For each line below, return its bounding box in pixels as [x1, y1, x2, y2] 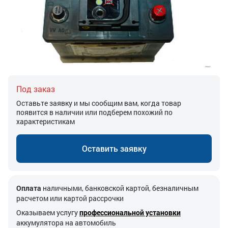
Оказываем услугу [16, 207, 79, 217]
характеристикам [16, 116, 75, 126]
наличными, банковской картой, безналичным [41, 183, 198, 193]
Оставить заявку [81, 142, 147, 154]
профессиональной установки [79, 207, 181, 217]
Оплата [16, 183, 41, 193]
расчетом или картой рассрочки [16, 193, 124, 203]
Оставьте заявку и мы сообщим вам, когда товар [16, 98, 181, 108]
